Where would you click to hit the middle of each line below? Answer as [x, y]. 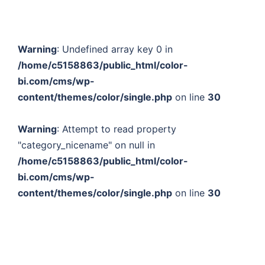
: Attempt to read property [116, 129]
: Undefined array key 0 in [114, 49]
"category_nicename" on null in [86, 145]
